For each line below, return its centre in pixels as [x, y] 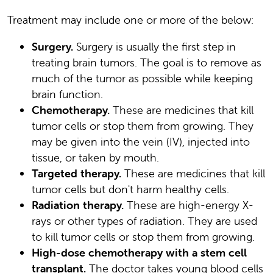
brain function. [67, 94]
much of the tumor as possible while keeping [142, 78]
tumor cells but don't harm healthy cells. [130, 189]
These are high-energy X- [189, 205]
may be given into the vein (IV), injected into [141, 141]
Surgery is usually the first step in [154, 46]
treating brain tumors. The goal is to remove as [147, 62]
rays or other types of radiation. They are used [144, 221]
